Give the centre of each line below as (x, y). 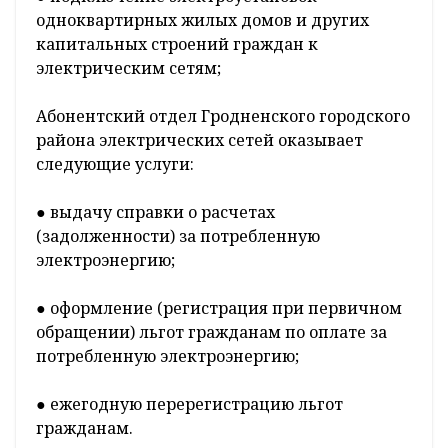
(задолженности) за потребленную (178, 235)
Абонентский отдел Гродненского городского (223, 115)
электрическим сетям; (128, 67)
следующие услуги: (115, 163)
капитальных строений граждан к (177, 43)
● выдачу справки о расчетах (155, 211)
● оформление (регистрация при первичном (219, 307)
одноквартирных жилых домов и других (202, 19)
